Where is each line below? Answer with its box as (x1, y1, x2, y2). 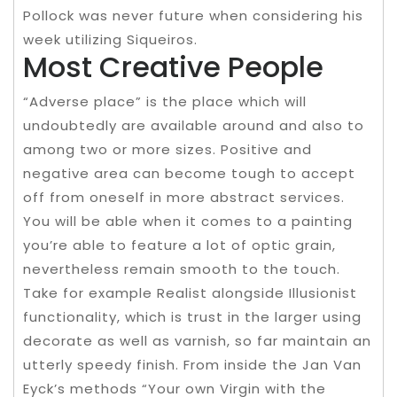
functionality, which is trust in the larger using (23, 307, 362, 326)
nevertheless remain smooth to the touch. (23, 260, 340, 278)
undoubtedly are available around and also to (23, 116, 364, 135)
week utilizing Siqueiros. (23, 30, 198, 49)
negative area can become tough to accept (23, 164, 355, 183)
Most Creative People (23, 47, 323, 87)
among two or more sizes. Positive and (23, 140, 312, 159)
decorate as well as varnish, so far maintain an (23, 331, 371, 350)
